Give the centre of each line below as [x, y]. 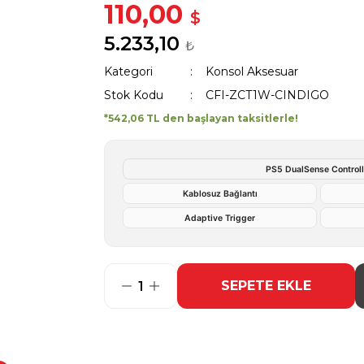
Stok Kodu [134, 95]
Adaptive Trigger [220, 218]
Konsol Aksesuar [251, 71]
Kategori [128, 71]
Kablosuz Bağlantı [220, 193]
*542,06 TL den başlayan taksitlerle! [201, 118]
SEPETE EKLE [266, 286]
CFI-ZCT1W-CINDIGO [267, 95]
